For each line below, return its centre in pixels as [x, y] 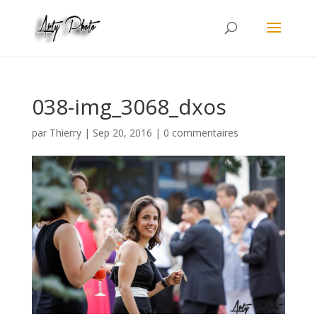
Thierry [65, 133]
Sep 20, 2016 [122, 133]
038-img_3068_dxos [129, 106]
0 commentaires [201, 133]
